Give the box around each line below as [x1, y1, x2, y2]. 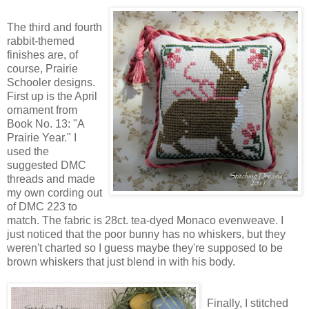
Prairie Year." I [7, 131, 77, 143]
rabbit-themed [7, 34, 74, 47]
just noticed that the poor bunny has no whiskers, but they [7, 228, 286, 240]
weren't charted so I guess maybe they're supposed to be [7, 241, 283, 254]
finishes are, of [7, 48, 78, 61]
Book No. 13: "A [7, 117, 84, 130]
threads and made [7, 172, 95, 185]
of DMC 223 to [7, 200, 77, 212]
